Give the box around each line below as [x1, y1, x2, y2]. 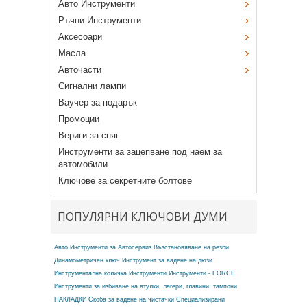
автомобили [58, 158, 108, 169]
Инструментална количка [53, 269, 127, 277]
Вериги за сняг [58, 130, 119, 140]
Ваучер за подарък [58, 97, 137, 108]
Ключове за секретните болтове [58, 175, 192, 186]
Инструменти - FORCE [168, 269, 235, 277]
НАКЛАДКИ [53, 295, 86, 303]
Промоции [58, 113, 99, 124]
